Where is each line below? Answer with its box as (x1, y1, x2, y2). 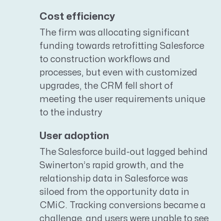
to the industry (39, 109, 103, 117)
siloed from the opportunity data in (39, 188, 189, 197)
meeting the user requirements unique (39, 95, 205, 104)
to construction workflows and (39, 55, 170, 64)
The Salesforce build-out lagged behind (39, 148, 208, 157)
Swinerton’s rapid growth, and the (39, 161, 184, 170)
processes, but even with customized (39, 69, 197, 77)
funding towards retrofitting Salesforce (39, 42, 204, 51)
